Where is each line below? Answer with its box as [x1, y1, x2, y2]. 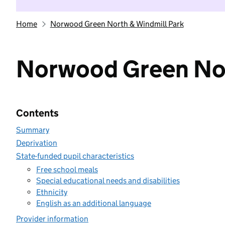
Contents [16, 107, 59, 119]
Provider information [16, 214, 88, 223]
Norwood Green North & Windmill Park [50, 19, 184, 29]
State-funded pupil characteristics [16, 151, 134, 161]
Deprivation [16, 138, 57, 148]
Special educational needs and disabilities [36, 176, 180, 185]
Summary [16, 125, 49, 135]
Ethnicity [36, 187, 67, 197]
